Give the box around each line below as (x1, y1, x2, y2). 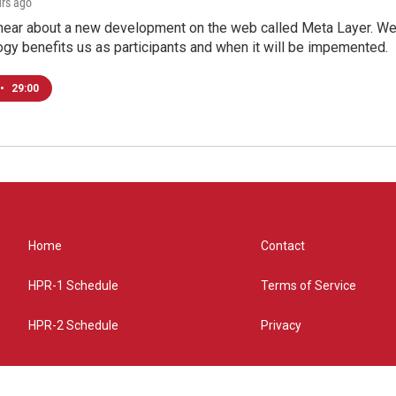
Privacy (261, 317, 302, 332)
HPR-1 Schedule (28, 278, 118, 293)
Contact (261, 238, 306, 253)
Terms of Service (261, 278, 357, 293)
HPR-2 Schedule (28, 317, 118, 332)
